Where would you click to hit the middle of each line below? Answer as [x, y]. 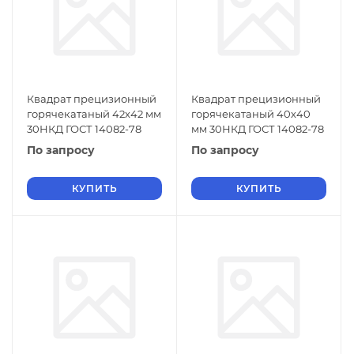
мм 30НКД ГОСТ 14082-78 [258, 129]
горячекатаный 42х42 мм [94, 114]
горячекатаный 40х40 [251, 114]
